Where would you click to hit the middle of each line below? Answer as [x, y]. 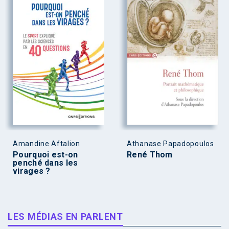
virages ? [32, 171]
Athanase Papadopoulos [170, 143]
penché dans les [45, 163]
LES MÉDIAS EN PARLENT [65, 216]
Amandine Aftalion [47, 143]
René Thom [150, 154]
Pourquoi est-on [45, 154]
